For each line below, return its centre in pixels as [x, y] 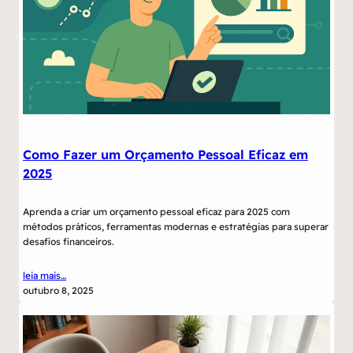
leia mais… [45, 275]
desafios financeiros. [69, 241]
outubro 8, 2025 [58, 290]
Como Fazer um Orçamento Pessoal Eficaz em [165, 155]
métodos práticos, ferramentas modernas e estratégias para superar [176, 226]
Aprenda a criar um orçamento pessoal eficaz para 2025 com [156, 211]
